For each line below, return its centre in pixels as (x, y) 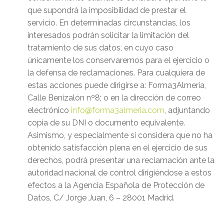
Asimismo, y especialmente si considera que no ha (120, 135)
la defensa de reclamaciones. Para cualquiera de (116, 73)
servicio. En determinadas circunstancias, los (109, 23)
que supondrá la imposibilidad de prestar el (107, 10)
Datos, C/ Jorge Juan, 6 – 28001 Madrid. (101, 198)
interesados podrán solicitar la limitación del (108, 35)
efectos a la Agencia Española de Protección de (116, 185)
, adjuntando (187, 110)
